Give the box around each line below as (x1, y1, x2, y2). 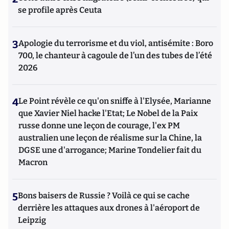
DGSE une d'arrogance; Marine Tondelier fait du (18, 145, 201, 155)
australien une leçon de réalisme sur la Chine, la (18, 132, 202, 143)
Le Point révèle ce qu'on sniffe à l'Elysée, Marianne (18, 96, 211, 106)
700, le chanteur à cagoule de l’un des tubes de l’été (18, 50, 212, 60)
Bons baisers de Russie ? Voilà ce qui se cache (18, 190, 190, 200)
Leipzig (18, 215, 46, 225)
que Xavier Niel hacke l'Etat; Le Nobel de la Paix (18, 108, 198, 118)
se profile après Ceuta (18, 5, 102, 15)
